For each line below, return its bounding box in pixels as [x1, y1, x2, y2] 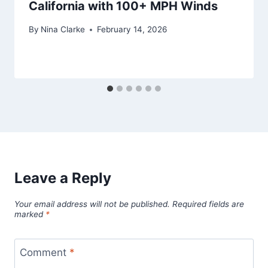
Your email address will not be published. [14, 199, 170, 209]
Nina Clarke [41, 25, 86, 35]
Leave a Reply [14, 169, 111, 187]
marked [14, 209, 45, 220]
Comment [19, 246, 69, 258]
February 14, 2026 [97, 25, 167, 35]
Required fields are [172, 199, 244, 209]
